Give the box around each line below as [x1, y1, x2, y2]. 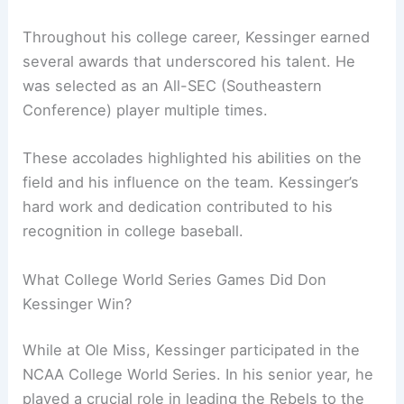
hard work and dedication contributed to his [23, 197, 334, 216]
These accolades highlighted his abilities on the [23, 149, 363, 168]
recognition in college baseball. [23, 222, 244, 241]
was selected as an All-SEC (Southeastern [23, 77, 323, 96]
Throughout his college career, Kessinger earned [23, 28, 371, 47]
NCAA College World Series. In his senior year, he [23, 365, 374, 384]
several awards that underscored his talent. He [23, 52, 356, 71]
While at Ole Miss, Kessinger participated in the [23, 341, 361, 360]
